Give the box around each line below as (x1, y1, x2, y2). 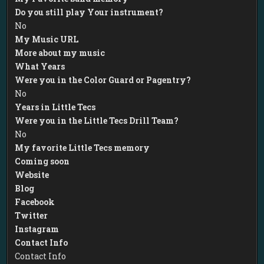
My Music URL (15, 33, 79, 45)
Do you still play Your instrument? (15, 6, 164, 18)
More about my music (15, 47, 105, 58)
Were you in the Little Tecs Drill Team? (15, 114, 179, 126)
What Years (15, 60, 65, 72)
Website (15, 169, 49, 180)
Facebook (15, 196, 55, 207)
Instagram (15, 223, 60, 235)
